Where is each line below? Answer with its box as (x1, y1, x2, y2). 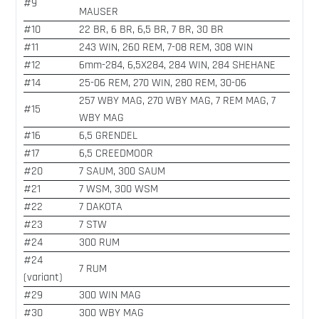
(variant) (23, 270, 63, 286)
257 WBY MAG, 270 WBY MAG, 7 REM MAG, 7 (79, 93, 276, 109)
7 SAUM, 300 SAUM (79, 164, 165, 179)
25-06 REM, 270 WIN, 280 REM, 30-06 (79, 75, 246, 91)
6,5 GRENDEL (79, 128, 137, 144)
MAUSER (79, 4, 118, 20)
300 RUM (79, 235, 120, 251)
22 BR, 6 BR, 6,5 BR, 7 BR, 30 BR (79, 22, 224, 38)
